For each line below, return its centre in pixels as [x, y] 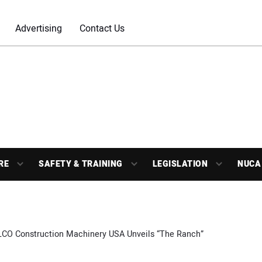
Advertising [39, 29]
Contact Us [102, 29]
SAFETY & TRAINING [81, 164]
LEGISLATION [180, 164]
